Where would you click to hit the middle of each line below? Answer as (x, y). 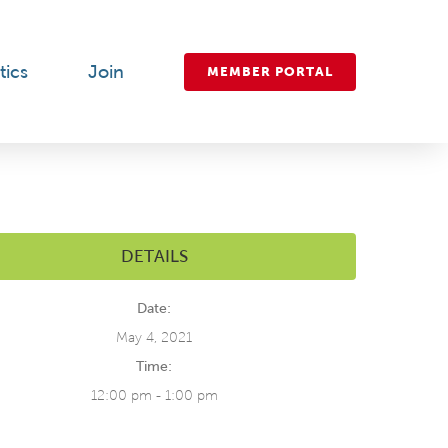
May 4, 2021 (154, 337)
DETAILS (154, 256)
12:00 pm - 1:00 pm (154, 395)
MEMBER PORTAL (270, 71)
